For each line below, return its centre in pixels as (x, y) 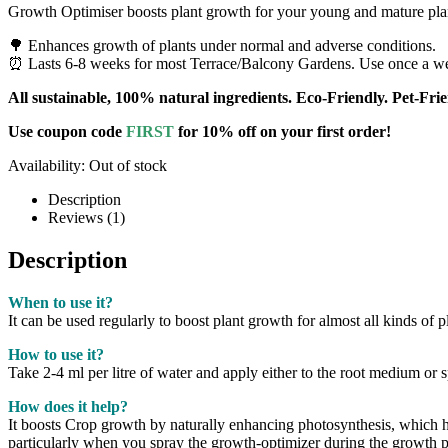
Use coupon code (67, 131)
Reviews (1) (86, 217)
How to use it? (56, 354)
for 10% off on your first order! (282, 131)
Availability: (48, 165)
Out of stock (128, 165)
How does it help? (68, 406)
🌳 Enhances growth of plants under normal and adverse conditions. (222, 45)
